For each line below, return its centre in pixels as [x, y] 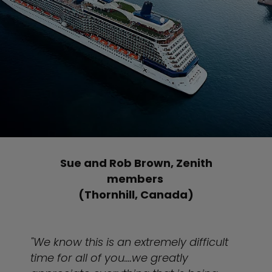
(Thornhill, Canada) [136, 195]
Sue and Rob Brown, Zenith [136, 163]
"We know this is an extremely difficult [129, 242]
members [136, 179]
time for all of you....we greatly [109, 258]
